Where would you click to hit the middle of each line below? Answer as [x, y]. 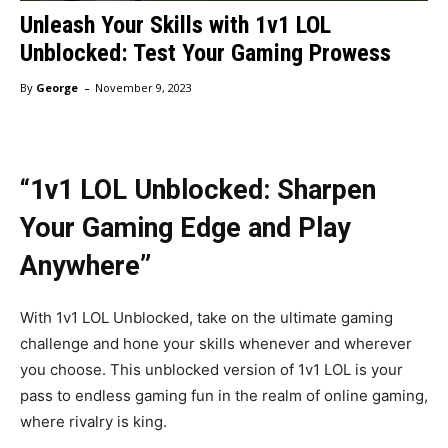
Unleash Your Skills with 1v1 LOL [175, 25]
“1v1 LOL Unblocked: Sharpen [198, 190]
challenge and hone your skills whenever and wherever [216, 344]
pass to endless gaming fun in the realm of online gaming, [224, 396]
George [57, 88]
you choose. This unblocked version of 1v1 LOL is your [211, 370]
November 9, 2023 [143, 88]
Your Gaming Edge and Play [185, 228]
